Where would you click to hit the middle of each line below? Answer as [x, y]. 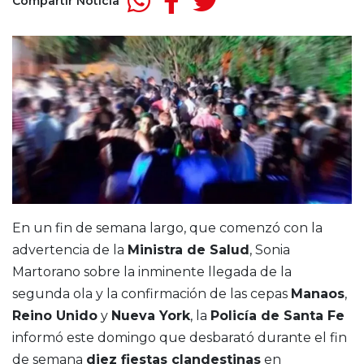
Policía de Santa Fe [277, 316]
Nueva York [151, 316]
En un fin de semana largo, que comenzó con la [167, 228]
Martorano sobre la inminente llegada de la [152, 272]
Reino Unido [55, 316]
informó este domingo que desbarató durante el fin [180, 338]
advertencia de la [70, 250]
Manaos [318, 294]
